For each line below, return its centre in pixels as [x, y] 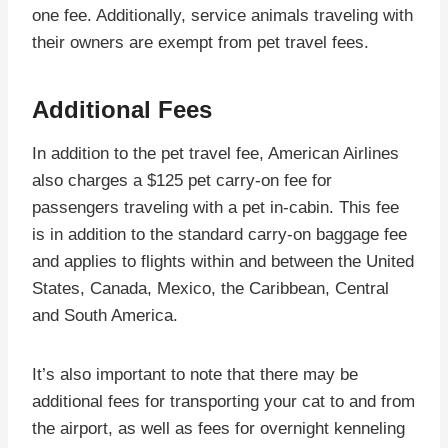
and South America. [105, 315]
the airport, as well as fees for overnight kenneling [218, 428]
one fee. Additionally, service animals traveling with [222, 15]
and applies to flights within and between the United [223, 261]
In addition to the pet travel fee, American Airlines [215, 153]
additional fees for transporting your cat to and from [223, 401]
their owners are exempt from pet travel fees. [200, 42]
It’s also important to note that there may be [195, 374]
